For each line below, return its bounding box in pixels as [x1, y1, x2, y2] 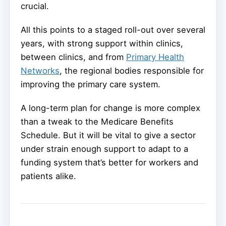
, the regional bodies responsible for [60, 65, 204, 76]
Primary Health [126, 51, 184, 62]
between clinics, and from [21, 51, 126, 62]
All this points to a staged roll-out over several [21, 24, 205, 35]
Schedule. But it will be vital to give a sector [21, 130, 196, 140]
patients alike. [21, 171, 76, 181]
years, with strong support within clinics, [21, 38, 183, 48]
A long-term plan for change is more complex [21, 102, 200, 113]
